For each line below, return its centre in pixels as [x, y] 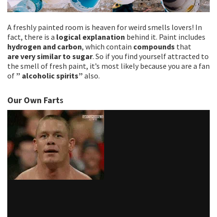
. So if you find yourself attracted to [151, 56]
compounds [154, 47]
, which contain [108, 47]
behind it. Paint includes [165, 37]
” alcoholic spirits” [50, 76]
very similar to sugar [56, 56]
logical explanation [90, 37]
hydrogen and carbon [45, 47]
